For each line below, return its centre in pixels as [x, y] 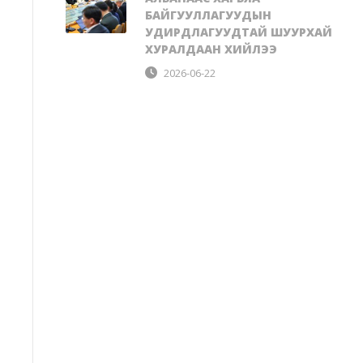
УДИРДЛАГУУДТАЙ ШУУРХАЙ [239, 32]
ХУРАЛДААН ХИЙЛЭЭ [211, 49]
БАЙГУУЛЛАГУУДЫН [208, 15]
